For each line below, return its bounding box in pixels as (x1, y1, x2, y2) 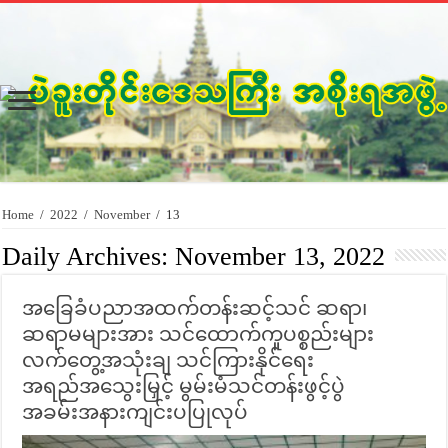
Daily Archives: (2, 242, 176, 272)
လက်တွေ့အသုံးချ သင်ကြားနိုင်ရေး (22, 349, 315, 372)
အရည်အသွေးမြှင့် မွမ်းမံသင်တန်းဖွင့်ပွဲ (22, 375, 346, 398)
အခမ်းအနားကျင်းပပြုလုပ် (22, 401, 249, 424)
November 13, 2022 (175, 242, 386, 272)
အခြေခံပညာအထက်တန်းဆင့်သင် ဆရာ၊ (22, 297, 368, 320)
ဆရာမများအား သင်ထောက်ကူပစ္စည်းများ (22, 323, 375, 346)
